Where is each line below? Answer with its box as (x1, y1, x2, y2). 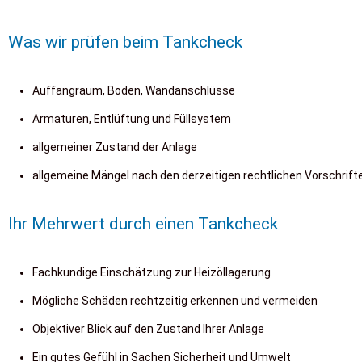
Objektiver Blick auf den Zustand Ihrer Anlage (32, 322, 264, 335)
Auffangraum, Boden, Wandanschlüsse (32, 84, 235, 97)
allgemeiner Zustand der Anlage (32, 141, 197, 154)
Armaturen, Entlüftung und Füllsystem (32, 112, 231, 125)
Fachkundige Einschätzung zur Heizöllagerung (32, 266, 271, 279)
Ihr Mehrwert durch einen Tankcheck (8, 214, 278, 234)
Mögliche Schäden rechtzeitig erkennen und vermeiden (32, 294, 318, 307)
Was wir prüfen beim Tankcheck (8, 32, 242, 52)
